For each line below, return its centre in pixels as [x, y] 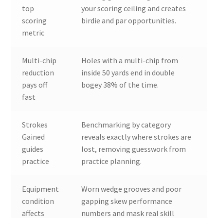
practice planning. [112, 161]
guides [33, 149]
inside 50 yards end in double [128, 73]
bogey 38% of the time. [120, 85]
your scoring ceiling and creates [134, 8]
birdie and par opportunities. [129, 20]
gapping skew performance [127, 201]
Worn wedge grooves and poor [132, 189]
